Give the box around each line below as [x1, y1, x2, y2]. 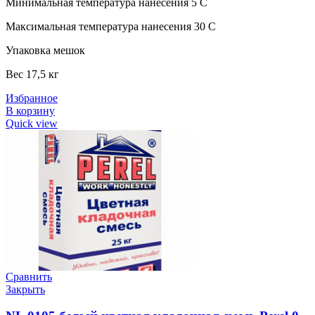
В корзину [6, 104, 55, 117]
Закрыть [6, 283, 45, 295]
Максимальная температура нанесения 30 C [6, 20, 216, 32]
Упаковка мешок [6, 44, 85, 56]
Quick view [6, 117, 58, 129]
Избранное [6, 91, 58, 104]
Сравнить [6, 270, 52, 283]
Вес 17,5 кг [6, 67, 59, 80]
